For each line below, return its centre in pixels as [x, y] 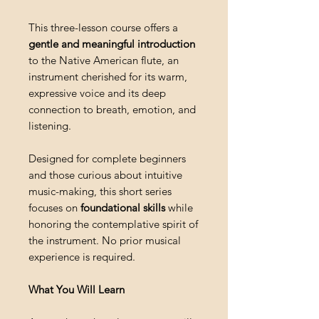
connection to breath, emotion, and [112, 110]
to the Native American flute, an [104, 61]
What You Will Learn [77, 290]
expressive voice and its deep [97, 93]
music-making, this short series [100, 192]
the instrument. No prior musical [105, 241]
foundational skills [123, 208]
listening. [50, 126]
